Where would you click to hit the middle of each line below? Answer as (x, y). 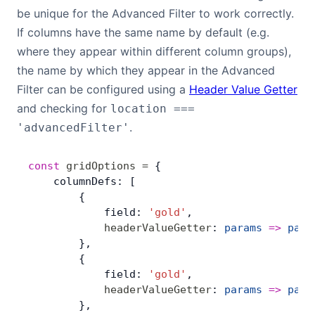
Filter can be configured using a (103, 89)
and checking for (64, 108)
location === (153, 109)
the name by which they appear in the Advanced (146, 70)
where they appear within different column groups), (154, 51)
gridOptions (98, 166)
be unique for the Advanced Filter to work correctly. (155, 13)
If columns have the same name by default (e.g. (143, 32)
